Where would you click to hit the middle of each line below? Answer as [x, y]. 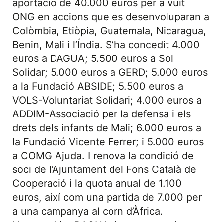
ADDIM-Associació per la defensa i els [102, 114]
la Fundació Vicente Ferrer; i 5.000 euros [108, 142]
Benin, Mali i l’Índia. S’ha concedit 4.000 [106, 45]
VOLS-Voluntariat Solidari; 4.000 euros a [107, 100]
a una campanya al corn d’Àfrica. [88, 211]
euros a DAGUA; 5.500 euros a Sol [93, 58]
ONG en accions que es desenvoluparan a [111, 17]
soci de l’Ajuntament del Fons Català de [104, 169]
